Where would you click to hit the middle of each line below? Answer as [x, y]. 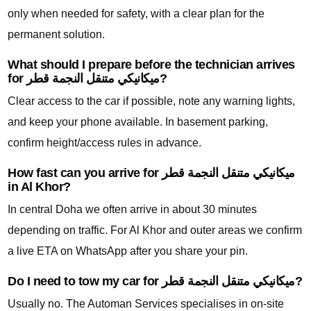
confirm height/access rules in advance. [104, 143]
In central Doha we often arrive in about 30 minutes [132, 210]
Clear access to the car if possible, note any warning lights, [151, 101]
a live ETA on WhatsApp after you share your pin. [128, 251]
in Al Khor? [39, 187]
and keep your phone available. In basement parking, [138, 122]
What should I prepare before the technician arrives [151, 65]
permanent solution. [56, 35]
